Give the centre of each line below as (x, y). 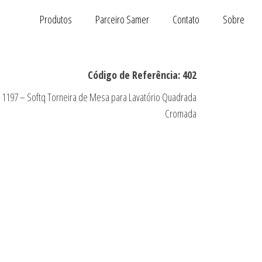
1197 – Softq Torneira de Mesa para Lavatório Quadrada (99, 97)
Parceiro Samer (122, 19)
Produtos (56, 19)
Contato (186, 19)
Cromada (180, 113)
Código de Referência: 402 (142, 75)
